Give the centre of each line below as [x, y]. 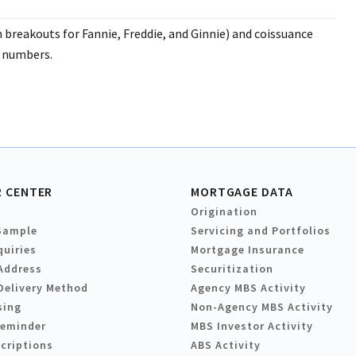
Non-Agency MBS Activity [262, 307]
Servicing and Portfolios [261, 231]
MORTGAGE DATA [242, 192]
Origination [224, 212]
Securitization [232, 269]
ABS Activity [226, 345]
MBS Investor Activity [252, 326]
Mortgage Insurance [248, 250]
